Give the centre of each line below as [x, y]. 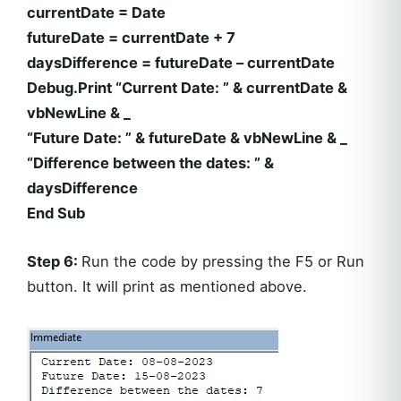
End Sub [56, 213]
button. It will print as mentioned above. [167, 287]
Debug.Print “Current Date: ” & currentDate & [187, 88]
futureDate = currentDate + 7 [131, 38]
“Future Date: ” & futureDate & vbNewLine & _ [187, 138]
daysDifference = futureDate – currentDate [181, 63]
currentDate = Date [96, 13]
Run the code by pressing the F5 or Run [223, 262]
